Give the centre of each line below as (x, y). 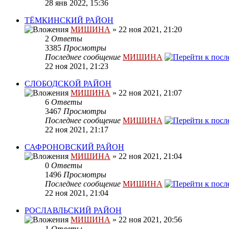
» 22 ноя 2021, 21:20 (146, 30)
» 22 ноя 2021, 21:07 (146, 93)
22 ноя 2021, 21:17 (77, 130)
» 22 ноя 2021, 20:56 (146, 220)
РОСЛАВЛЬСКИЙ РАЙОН (73, 211)
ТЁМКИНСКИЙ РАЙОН (69, 20)
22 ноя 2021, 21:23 (77, 66)
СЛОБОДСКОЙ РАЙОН (68, 84)
